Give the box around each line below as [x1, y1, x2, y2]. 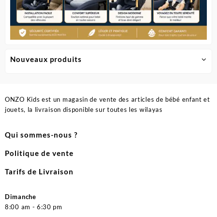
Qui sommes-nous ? [5, 130, 77, 139]
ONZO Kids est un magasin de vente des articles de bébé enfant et [5, 95, 210, 104]
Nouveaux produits [10, 54, 82, 63]
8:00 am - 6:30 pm [5, 203, 62, 211]
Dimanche [5, 193, 36, 201]
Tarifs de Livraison [5, 167, 74, 176]
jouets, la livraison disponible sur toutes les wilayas [5, 106, 163, 114]
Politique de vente [5, 149, 74, 158]
